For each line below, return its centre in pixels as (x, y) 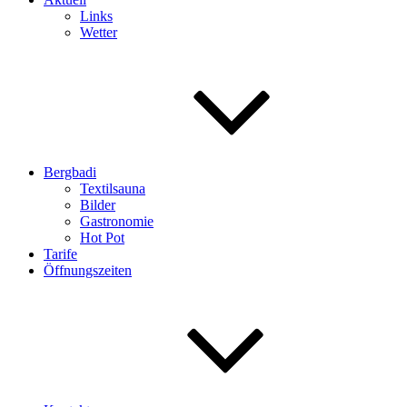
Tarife (60, 254)
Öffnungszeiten (88, 270)
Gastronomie (117, 221)
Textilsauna (113, 189)
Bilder (98, 205)
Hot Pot (102, 238)
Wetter (99, 32)
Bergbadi (70, 172)
